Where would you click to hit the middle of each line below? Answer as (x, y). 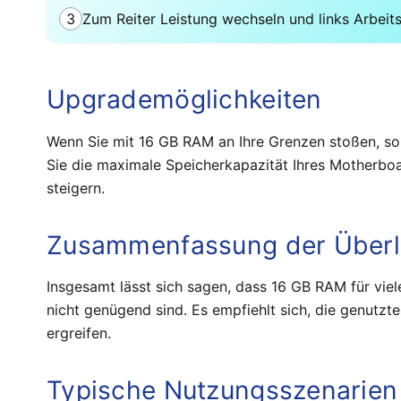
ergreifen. (79, 333)
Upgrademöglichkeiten (184, 100)
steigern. (76, 188)
